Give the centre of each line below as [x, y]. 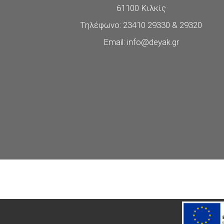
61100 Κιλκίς [141, 8]
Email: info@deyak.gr [141, 42]
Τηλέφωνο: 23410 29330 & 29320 [141, 25]
